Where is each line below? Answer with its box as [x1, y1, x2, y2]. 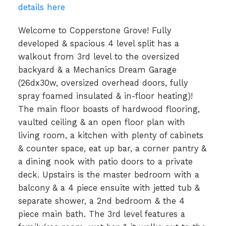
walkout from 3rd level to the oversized [18, 52, 180, 62]
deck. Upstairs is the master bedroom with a [18, 170, 199, 180]
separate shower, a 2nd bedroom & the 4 [18, 196, 185, 206]
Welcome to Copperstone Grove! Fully [18, 26, 171, 36]
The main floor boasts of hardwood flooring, [18, 104, 200, 115]
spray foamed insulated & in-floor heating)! [18, 91, 193, 101]
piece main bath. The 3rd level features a [18, 209, 185, 219]
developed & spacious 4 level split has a [18, 39, 179, 49]
